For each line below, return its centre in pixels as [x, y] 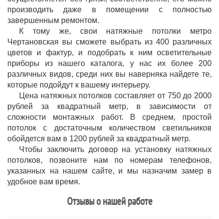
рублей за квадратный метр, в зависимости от [109, 106]
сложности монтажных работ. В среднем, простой [109, 117]
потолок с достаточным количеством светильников [109, 128]
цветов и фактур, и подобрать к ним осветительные [109, 53]
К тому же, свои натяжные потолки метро [115, 31]
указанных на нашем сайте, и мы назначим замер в [109, 171]
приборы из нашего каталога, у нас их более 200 [109, 63]
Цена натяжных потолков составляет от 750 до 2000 [115, 96]
